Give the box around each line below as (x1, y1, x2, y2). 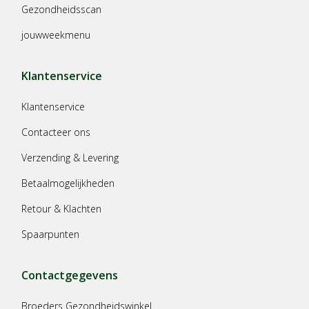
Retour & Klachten (21, 201, 101, 215)
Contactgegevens (21, 267, 118, 283)
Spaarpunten (21, 227, 79, 241)
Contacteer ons (21, 125, 90, 139)
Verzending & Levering (21, 150, 119, 164)
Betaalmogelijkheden (21, 176, 114, 190)
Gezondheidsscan (21, 2, 101, 16)
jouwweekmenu (21, 28, 90, 41)
